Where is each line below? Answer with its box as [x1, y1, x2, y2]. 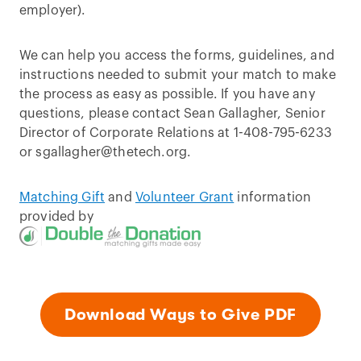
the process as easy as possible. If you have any [19, 87, 315, 101]
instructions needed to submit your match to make [19, 68, 336, 81]
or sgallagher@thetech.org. [19, 145, 192, 159]
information [234, 190, 312, 204]
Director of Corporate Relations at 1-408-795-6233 [19, 126, 332, 139]
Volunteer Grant [135, 190, 234, 204]
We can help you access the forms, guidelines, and [19, 48, 334, 62]
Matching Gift [19, 190, 106, 204]
